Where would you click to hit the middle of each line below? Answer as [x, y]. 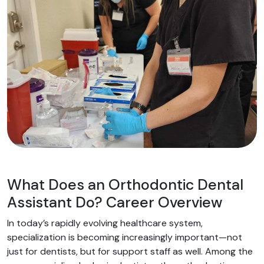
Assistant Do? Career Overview [115, 202]
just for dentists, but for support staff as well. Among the [130, 251]
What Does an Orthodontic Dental [125, 185]
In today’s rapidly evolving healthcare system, [105, 223]
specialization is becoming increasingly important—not [125, 237]
